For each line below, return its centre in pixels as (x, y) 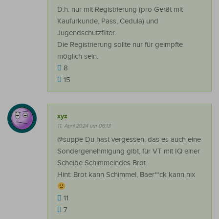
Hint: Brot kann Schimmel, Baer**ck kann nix (126, 175)
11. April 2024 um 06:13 (84, 126)
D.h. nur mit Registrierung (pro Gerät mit (120, 10)
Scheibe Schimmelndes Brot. (102, 163)
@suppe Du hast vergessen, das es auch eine (129, 140)
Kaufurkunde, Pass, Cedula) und (108, 22)
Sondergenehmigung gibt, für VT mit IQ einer (129, 152)
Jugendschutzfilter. (87, 33)
